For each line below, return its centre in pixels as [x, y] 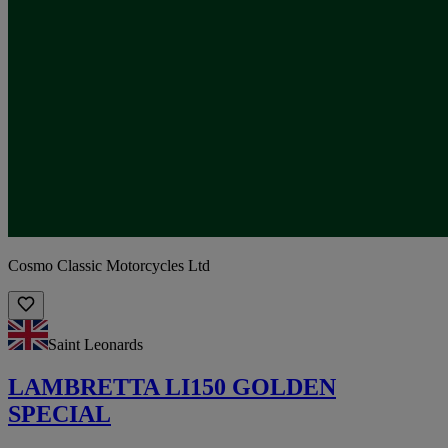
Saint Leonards [95, 344]
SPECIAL [59, 413]
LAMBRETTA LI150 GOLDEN [172, 386]
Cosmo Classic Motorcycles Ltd [109, 265]
